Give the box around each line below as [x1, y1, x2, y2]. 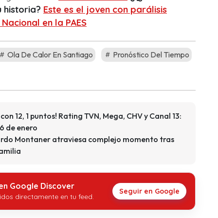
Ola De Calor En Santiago [6, 50, 93, 60]
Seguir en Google [119, 187, 180, 196]
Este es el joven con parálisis [43, 4, 167, 16]
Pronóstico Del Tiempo [111, 50, 189, 60]
